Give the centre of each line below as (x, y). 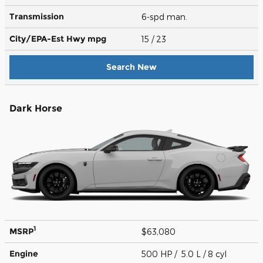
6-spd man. (166, 16)
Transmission (37, 16)
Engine (24, 253)
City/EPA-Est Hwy (48, 38)
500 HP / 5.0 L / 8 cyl (185, 254)
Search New (131, 67)
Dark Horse (36, 108)
